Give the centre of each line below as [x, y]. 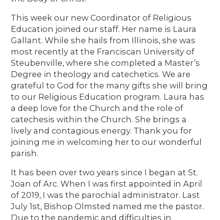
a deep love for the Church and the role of [97, 108]
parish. [25, 153]
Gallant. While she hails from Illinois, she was [103, 40]
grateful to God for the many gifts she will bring [110, 85]
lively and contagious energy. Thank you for [102, 130]
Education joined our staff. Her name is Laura [104, 29]
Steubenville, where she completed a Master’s [106, 63]
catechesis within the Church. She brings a [99, 119]
